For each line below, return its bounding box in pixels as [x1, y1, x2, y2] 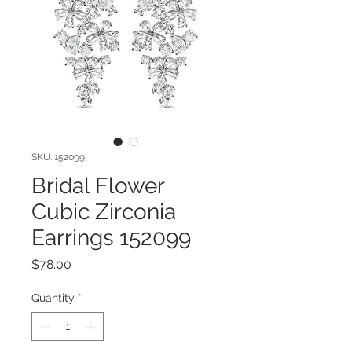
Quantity [31, 291, 75, 304]
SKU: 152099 [31, 151, 85, 163]
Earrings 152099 [31, 224, 191, 251]
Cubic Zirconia [31, 198, 176, 225]
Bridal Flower [31, 172, 164, 199]
